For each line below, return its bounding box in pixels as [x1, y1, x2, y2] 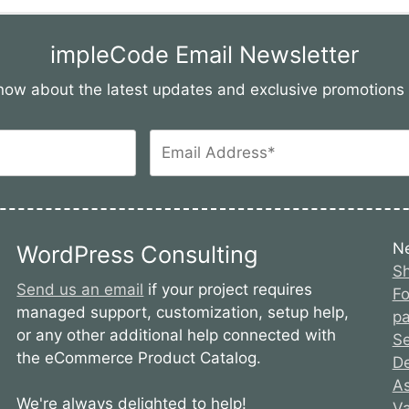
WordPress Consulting [16, 239, 259, 268]
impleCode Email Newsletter [50, 40, 359, 68]
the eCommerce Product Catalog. [16, 348, 262, 367]
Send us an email [16, 279, 144, 299]
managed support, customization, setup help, [16, 302, 350, 321]
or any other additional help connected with [16, 325, 337, 344]
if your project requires [143, 279, 313, 299]
